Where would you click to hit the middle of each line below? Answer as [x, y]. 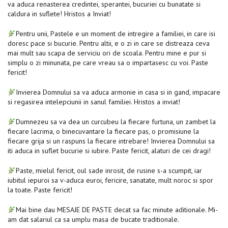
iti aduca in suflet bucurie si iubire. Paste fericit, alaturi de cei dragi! [110, 151]
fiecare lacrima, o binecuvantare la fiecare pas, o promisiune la [103, 132]
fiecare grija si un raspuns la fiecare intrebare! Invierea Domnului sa [111, 141]
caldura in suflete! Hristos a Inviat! [60, 14]
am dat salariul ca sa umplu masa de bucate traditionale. [94, 220]
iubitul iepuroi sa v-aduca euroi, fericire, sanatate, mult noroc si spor [110, 180]
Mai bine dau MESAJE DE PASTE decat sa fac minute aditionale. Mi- [117, 210]
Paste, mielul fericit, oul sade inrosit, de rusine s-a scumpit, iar [109, 171]
